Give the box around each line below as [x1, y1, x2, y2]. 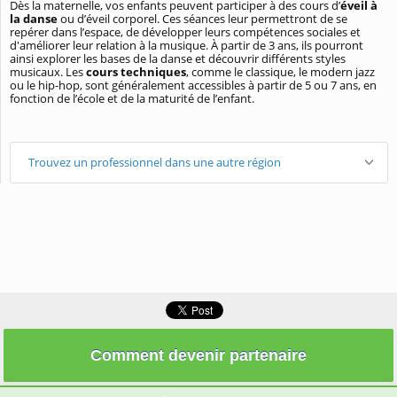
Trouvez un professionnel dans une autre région [28, 154, 281, 171]
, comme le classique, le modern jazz [186, 64, 375, 81]
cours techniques [86, 64, 186, 81]
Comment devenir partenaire [90, 346, 307, 365]
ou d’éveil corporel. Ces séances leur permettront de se [58, 11, 347, 27]
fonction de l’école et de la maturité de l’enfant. [10, 90, 254, 107]
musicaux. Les [10, 64, 86, 81]
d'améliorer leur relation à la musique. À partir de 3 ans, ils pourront [10, 37, 363, 54]
